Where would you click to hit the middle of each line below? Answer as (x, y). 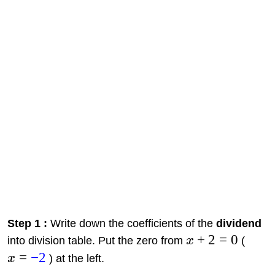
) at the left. (76, 258)
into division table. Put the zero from (96, 240)
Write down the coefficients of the (131, 223)
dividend (238, 223)
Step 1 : (27, 223)
